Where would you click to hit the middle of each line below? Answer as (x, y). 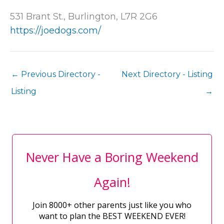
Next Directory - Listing (167, 74)
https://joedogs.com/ (55, 31)
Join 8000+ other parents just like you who (112, 205)
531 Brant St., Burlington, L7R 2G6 (84, 17)
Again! (112, 182)
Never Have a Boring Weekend (112, 157)
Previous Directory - (60, 74)
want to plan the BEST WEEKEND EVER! (112, 216)
